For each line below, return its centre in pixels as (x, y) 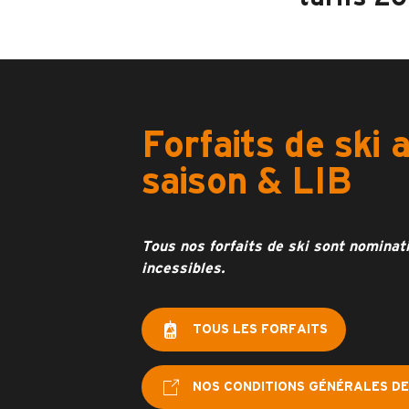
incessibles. (183, 268)
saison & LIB (246, 183)
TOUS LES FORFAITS (260, 329)
